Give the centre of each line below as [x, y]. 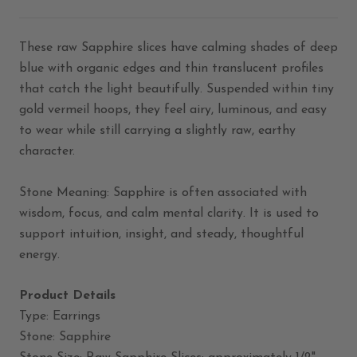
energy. [39, 255]
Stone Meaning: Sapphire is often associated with [163, 192]
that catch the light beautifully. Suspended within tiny [177, 89]
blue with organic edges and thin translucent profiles [171, 69]
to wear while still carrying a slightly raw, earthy [157, 131]
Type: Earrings [60, 317]
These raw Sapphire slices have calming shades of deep [178, 48]
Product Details [67, 296]
